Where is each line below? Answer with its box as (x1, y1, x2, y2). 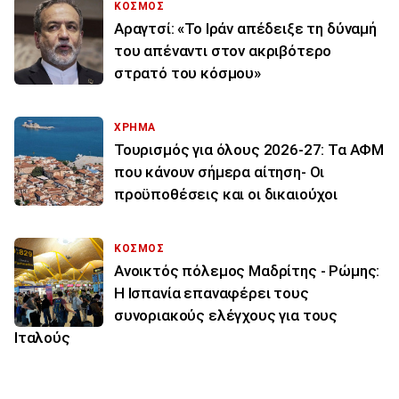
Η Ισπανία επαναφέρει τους (114, 283, 309, 302)
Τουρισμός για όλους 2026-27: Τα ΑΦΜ (114, 140, 385, 159)
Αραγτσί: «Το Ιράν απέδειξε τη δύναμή (114, 19, 377, 37)
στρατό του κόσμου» (114, 63, 261, 82)
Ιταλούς (14, 328, 70, 346)
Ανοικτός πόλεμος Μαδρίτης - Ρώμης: (114, 261, 380, 280)
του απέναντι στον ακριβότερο (114, 41, 332, 60)
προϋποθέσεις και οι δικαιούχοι (114, 184, 338, 203)
